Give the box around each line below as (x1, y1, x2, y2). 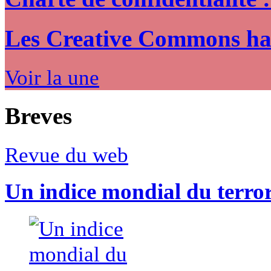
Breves (5, 102, 72, 129)
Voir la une (5, 65, 99, 90)
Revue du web (5, 142, 128, 167)
